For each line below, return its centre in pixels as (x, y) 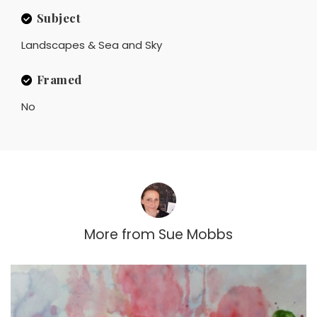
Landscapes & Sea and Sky (92, 45)
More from (120, 234)
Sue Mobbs (196, 234)
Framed (59, 79)
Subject (58, 17)
